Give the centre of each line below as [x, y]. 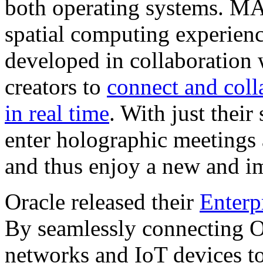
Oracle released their [102, 201]
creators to [56, 86]
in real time [57, 113]
